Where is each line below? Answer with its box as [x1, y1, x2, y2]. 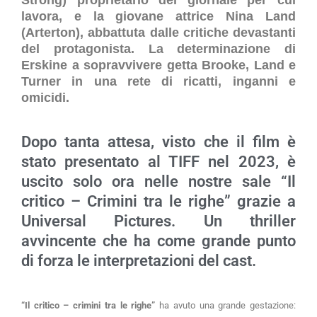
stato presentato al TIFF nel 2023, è [21, 152, 296, 171]
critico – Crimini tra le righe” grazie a [21, 192, 296, 210]
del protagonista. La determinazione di [21, 41, 296, 56]
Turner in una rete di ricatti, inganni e [21, 74, 296, 88]
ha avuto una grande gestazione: [155, 299, 296, 311]
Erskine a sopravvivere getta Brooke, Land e [21, 57, 296, 72]
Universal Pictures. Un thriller [21, 212, 296, 230]
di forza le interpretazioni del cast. [21, 251, 256, 270]
